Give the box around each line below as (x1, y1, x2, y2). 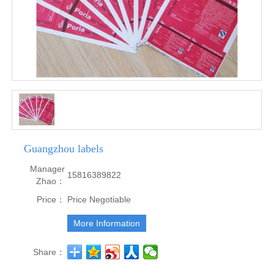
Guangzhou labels (24, 142, 104, 155)
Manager (30, 163, 65, 174)
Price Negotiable (67, 194, 131, 204)
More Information (73, 218, 141, 228)
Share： (33, 246, 65, 257)
